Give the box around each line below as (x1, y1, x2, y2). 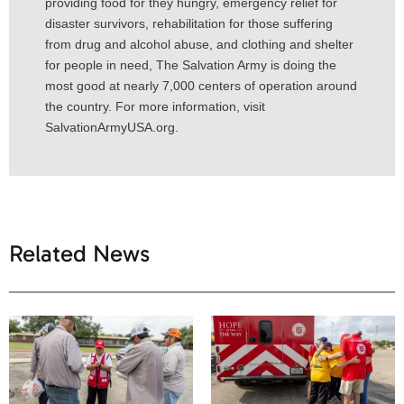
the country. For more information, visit (45, 99, 265, 115)
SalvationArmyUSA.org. (45, 120, 179, 135)
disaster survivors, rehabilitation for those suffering (45, 16, 333, 32)
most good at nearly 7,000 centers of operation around (45, 78, 357, 94)
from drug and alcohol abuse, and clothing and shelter (45, 37, 353, 52)
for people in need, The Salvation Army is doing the (45, 58, 336, 73)
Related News (9, 240, 150, 268)
